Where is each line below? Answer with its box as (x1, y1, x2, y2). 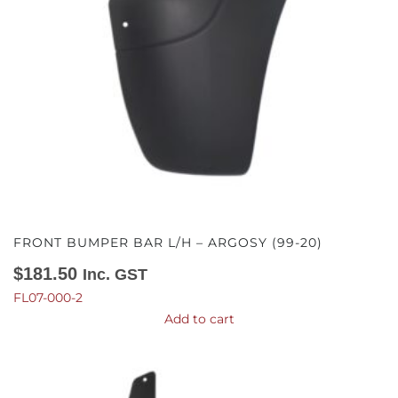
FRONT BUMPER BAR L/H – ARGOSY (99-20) (13, 235, 322, 251)
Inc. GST (83, 266, 147, 283)
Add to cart (163, 311, 235, 327)
